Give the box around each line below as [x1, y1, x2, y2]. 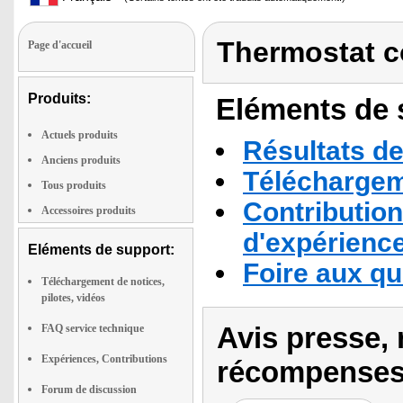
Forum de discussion [41, 383, 137, 396]
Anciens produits [41, 154, 121, 166]
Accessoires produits [41, 204, 136, 217]
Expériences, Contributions [41, 353, 167, 365]
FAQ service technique [41, 322, 144, 335]
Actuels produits [41, 129, 118, 141]
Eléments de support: [28, 242, 175, 257]
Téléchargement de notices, [41, 275, 165, 288]
